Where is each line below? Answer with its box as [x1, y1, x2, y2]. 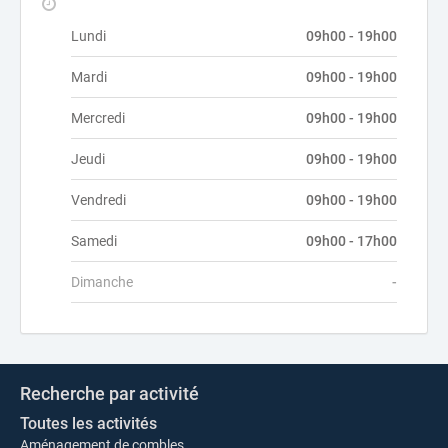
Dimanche [71, 274, 133, 290]
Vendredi [71, 192, 126, 208]
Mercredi [71, 110, 125, 126]
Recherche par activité [20, 383, 199, 404]
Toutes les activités [20, 414, 157, 433]
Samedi [71, 233, 117, 249]
